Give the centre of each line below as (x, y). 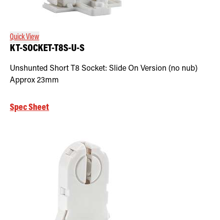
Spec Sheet (29, 108)
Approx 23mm (34, 80)
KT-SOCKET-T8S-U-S (47, 49)
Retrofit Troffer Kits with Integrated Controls (69, 9)
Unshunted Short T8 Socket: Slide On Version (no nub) (104, 69)
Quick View (25, 37)
